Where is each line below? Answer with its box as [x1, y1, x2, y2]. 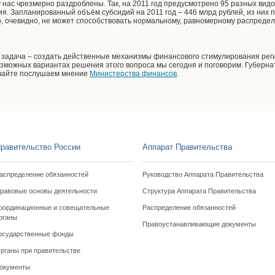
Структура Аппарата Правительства [142, 187, 256, 195]
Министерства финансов [90, 69, 177, 78]
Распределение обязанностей [142, 204, 236, 211]
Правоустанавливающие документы [142, 220, 256, 228]
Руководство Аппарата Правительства [142, 171, 263, 178]
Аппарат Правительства [142, 142, 232, 152]
